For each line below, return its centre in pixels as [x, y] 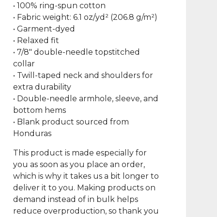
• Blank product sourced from [71, 122]
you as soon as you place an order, [79, 164]
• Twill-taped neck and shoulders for [83, 75]
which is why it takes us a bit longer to [86, 176]
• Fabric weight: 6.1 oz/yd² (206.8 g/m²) [85, 17]
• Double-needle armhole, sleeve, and [85, 99]
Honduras [32, 133]
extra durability [42, 87]
